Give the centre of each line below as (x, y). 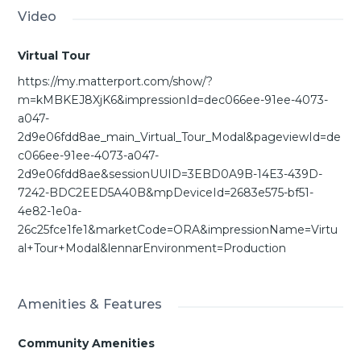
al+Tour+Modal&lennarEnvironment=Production (152, 248)
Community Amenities (87, 343)
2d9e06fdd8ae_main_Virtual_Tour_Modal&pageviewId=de (180, 137)
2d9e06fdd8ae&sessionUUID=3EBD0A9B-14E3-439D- (170, 174)
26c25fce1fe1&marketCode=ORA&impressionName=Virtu (178, 229)
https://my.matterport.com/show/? (116, 81)
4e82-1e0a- (50, 211)
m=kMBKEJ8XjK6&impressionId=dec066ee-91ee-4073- (173, 100)
